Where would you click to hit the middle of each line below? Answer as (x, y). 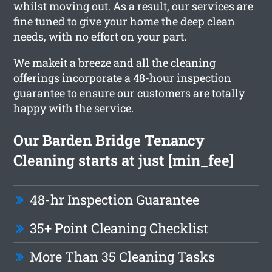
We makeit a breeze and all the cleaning (115, 62)
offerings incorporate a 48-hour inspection (123, 77)
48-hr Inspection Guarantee (115, 199)
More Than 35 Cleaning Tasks (123, 256)
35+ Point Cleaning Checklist (119, 228)
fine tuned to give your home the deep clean (124, 21)
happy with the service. (74, 108)
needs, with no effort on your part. (100, 36)
